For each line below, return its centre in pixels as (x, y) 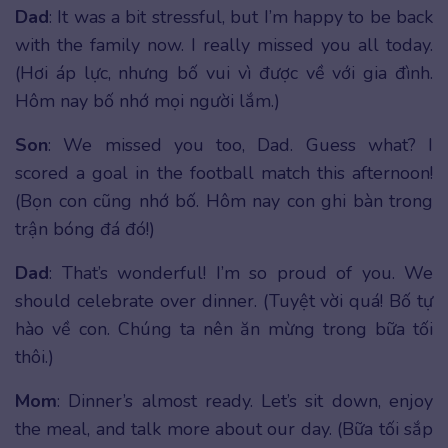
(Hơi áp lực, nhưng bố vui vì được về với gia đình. (224, 73)
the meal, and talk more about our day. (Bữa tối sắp (224, 429)
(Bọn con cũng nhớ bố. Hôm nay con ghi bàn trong (224, 201)
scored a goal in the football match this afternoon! (224, 173)
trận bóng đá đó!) (85, 229)
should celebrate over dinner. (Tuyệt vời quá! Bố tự (224, 301)
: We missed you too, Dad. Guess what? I (240, 145)
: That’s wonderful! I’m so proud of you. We (241, 273)
